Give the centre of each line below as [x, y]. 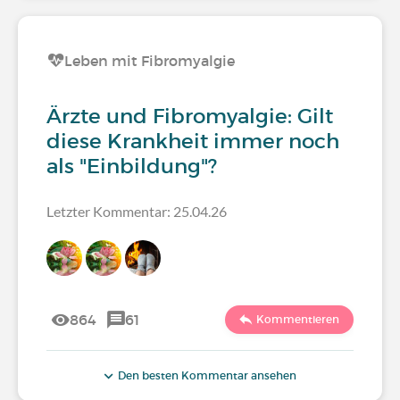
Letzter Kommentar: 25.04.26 [137, 211]
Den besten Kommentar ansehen [206, 375]
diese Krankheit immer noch [193, 141]
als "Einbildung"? [132, 166]
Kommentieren [298, 319]
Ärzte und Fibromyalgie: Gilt [190, 116]
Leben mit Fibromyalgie [150, 61]
